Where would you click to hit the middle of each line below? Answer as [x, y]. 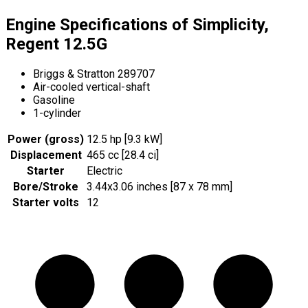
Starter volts [46, 203]
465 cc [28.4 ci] [123, 155]
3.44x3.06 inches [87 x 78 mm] [159, 187]
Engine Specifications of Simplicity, [137, 25]
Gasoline [54, 100]
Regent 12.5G [56, 44]
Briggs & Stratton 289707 [94, 74]
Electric [104, 171]
